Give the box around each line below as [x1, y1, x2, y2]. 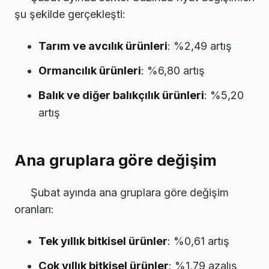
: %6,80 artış [141, 64, 205, 77]
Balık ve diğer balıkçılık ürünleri [38, 88, 204, 101]
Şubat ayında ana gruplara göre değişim [31, 186, 229, 199]
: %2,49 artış [168, 39, 232, 52]
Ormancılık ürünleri [38, 64, 141, 77]
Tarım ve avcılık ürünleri [38, 39, 168, 52]
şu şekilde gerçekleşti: [14, 7, 125, 20]
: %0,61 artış [168, 234, 229, 247]
